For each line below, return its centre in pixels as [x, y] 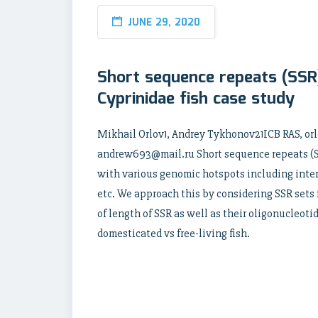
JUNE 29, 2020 [164, 23]
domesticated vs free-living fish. [174, 234]
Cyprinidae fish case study [196, 99]
